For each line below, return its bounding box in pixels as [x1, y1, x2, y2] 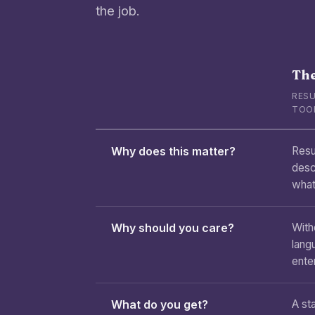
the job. [96, 3, 140, 18]
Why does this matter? [111, 144, 236, 158]
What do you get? [111, 297, 208, 311]
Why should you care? [111, 221, 234, 235]
